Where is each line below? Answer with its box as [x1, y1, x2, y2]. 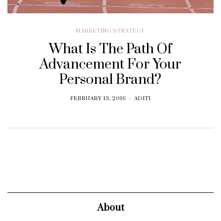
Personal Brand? [59, 71, 162, 88]
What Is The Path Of [49, 40, 172, 58]
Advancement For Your [39, 55, 182, 73]
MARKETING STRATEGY [76, 27, 145, 35]
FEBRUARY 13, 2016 [70, 95, 126, 102]
